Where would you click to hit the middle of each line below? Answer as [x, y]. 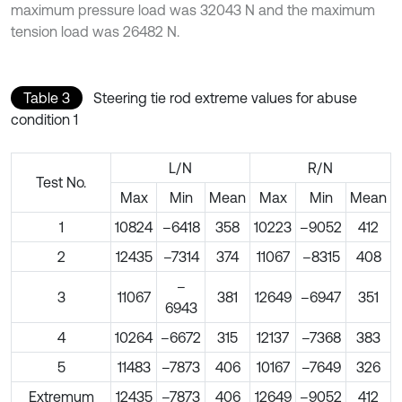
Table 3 [47, 97]
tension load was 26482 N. [95, 31]
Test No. [61, 182]
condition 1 [44, 119]
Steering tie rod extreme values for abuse [225, 97]
